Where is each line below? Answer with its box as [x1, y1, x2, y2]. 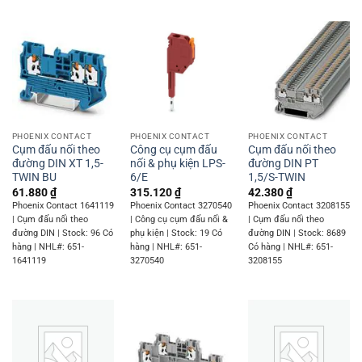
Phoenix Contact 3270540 [129, 200, 232, 211]
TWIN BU [11, 170, 57, 184]
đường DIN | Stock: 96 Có [11, 227, 113, 238]
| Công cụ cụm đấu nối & [129, 213, 228, 225]
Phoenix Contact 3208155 [247, 200, 350, 211]
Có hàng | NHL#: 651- [247, 241, 333, 252]
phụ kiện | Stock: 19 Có [129, 227, 222, 238]
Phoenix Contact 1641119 [11, 200, 114, 211]
